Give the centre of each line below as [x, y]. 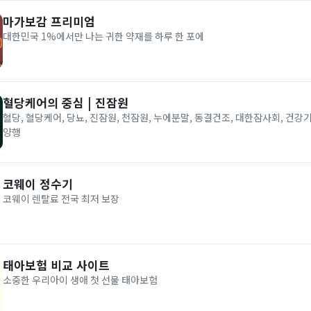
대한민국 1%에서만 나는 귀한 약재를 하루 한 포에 [103, 36]
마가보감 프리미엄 [49, 21]
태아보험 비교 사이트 [56, 265]
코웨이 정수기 [38, 184]
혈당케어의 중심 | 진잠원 [66, 102]
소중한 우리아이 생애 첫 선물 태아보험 [80, 280]
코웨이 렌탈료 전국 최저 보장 [61, 199]
